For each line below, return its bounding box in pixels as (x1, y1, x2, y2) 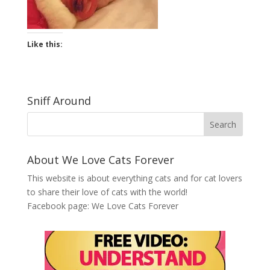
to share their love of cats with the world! (27, 186, 187, 198)
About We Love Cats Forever (27, 152, 174, 167)
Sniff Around (27, 93, 91, 108)
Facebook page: (27, 200, 92, 212)
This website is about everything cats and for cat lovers (27, 172, 242, 184)
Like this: (27, 39, 63, 49)
